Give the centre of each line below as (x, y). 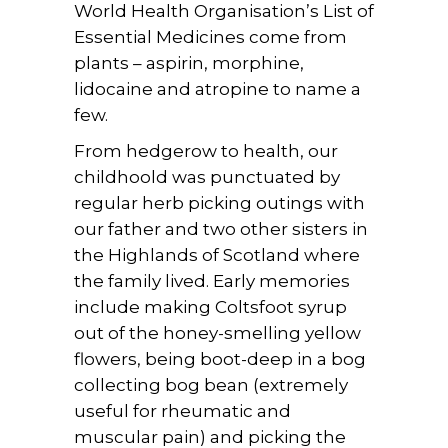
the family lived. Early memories (212, 281)
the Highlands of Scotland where (217, 255)
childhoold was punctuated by (207, 177)
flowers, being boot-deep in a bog (220, 359)
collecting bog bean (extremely (211, 385)
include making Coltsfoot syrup (210, 307)
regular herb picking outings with (219, 203)
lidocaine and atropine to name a (217, 89)
